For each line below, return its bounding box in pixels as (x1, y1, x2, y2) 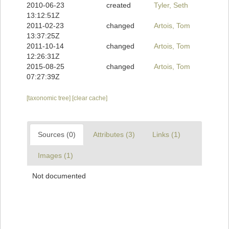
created (106, 1, 131, 10)
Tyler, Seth (154, 1, 189, 10)
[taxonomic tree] (27, 95, 72, 102)
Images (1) (38, 151, 73, 160)
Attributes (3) (93, 130, 135, 139)
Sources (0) (38, 130, 76, 139)
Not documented (32, 172, 86, 180)
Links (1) (152, 130, 180, 139)
